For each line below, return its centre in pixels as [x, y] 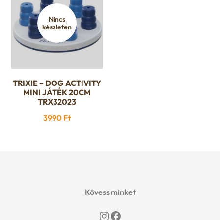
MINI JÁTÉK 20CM [57, 93]
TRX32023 [57, 102]
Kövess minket [110, 192]
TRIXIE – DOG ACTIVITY [57, 83]
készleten [57, 27]
